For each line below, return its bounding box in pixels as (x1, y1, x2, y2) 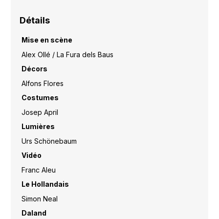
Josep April (21, 108, 58, 116)
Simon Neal (21, 194, 58, 203)
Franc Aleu (21, 165, 56, 174)
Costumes (21, 93, 59, 102)
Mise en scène (21, 36, 72, 44)
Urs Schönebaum (21, 136, 77, 145)
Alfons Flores (21, 79, 64, 88)
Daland (21, 209, 46, 218)
